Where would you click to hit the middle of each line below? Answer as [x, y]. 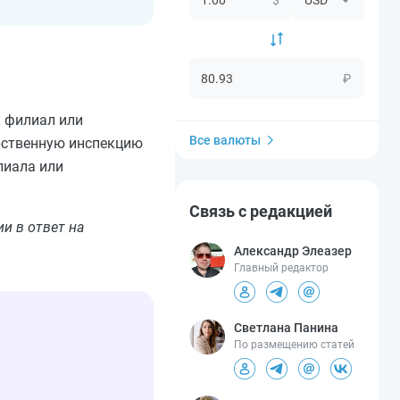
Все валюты [225, 140]
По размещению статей [294, 344]
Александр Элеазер [293, 250]
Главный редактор [281, 267]
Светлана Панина [286, 327]
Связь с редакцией [261, 211]
